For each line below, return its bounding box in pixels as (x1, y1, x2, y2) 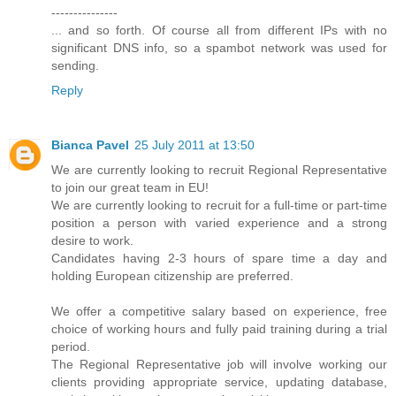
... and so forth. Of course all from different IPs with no (51, 23, 387, 38)
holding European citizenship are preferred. (51, 269, 293, 284)
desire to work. (51, 233, 133, 248)
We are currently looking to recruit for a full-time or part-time (51, 198, 387, 213)
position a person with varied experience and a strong (51, 216, 387, 231)
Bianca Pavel (51, 138, 129, 153)
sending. (51, 58, 99, 73)
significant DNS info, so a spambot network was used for (51, 41, 387, 56)
